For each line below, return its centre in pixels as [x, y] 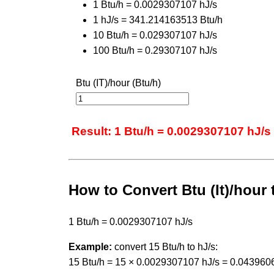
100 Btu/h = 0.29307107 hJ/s [155, 50]
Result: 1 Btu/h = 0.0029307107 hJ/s [171, 131]
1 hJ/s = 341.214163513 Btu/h [158, 20]
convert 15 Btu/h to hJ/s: [165, 246]
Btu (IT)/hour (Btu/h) [118, 83]
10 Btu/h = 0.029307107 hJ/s [155, 35]
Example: [90, 246]
